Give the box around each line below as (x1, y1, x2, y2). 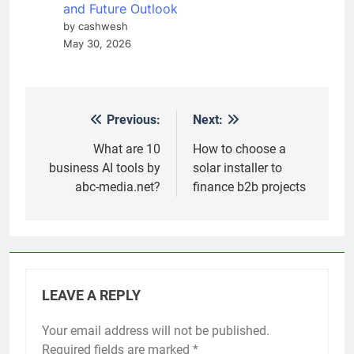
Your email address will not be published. (42, 323, 269, 339)
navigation (40, 141, 129, 164)
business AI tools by (49, 160, 160, 176)
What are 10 (93, 141, 160, 157)
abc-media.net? (75, 179, 160, 195)
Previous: (107, 112, 160, 128)
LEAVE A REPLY (42, 288, 141, 304)
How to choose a (193, 141, 286, 157)
